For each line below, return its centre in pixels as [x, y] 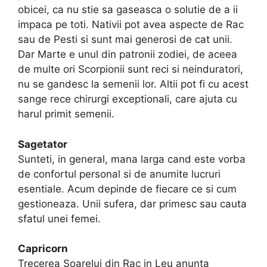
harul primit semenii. [66, 114]
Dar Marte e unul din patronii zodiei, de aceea [128, 55]
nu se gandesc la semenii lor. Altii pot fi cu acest [133, 84]
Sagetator [43, 144]
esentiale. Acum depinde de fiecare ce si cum [127, 189]
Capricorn [43, 249]
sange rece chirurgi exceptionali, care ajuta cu [128, 99]
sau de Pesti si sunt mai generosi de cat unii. [125, 40]
